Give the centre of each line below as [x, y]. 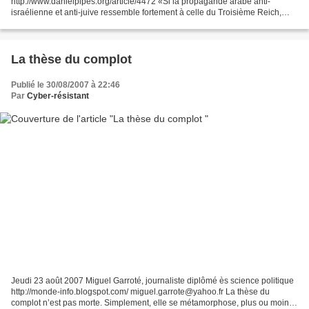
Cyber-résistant [58, 96]
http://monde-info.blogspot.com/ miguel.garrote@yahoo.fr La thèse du [140, 291]
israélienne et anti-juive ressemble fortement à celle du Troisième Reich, [146, 13]
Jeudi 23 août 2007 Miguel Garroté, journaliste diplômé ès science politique [152, 280]
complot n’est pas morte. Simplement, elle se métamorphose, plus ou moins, [153, 302]
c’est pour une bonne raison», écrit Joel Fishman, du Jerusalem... [133, 24]
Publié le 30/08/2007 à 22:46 [66, 85]
